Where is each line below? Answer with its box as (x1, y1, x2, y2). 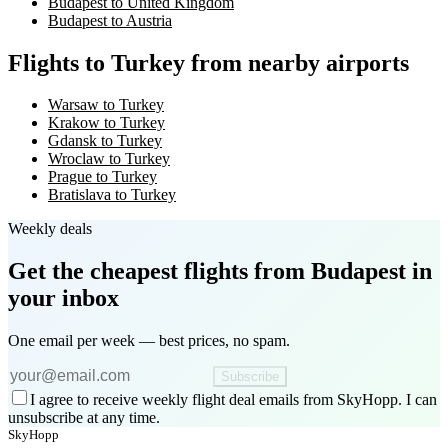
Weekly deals (8, 220, 92, 238)
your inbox (8, 285, 119, 312)
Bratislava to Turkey (48, 186, 176, 204)
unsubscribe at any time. (8, 409, 160, 427)
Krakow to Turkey (48, 114, 165, 132)
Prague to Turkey (48, 168, 157, 186)
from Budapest (248, 258, 406, 285)
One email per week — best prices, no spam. (8, 332, 290, 350)
